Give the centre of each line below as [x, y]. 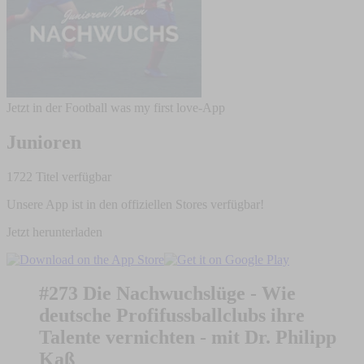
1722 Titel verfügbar [59, 176]
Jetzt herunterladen [54, 232]
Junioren [44, 142]
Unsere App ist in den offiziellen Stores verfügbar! [135, 204]
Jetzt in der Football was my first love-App [116, 107]
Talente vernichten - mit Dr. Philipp [188, 338]
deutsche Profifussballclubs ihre [172, 316]
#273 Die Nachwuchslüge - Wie [167, 294]
